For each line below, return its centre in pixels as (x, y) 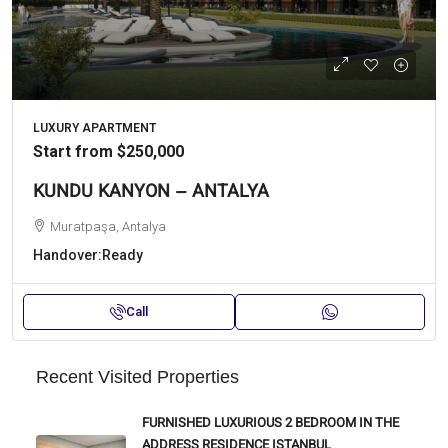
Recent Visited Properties (137, 377)
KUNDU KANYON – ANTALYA (151, 193)
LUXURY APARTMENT (94, 128)
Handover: (67, 255)
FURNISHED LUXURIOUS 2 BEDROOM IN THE (270, 424)
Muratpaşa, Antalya (108, 227)
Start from (75, 152)
